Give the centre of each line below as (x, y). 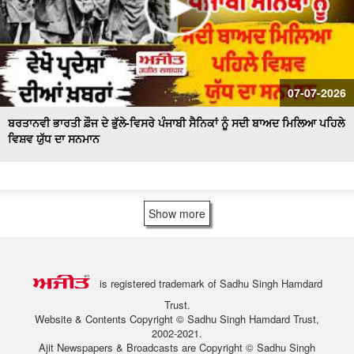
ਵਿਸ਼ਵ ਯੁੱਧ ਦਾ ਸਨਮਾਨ (54, 138)
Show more (177, 213)
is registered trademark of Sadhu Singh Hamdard (207, 284)
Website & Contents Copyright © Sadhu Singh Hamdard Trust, (177, 319)
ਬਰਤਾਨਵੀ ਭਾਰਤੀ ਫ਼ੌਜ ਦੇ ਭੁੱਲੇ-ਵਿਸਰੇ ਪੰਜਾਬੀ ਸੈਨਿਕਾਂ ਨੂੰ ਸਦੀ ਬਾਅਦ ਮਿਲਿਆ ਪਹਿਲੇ (176, 122)
